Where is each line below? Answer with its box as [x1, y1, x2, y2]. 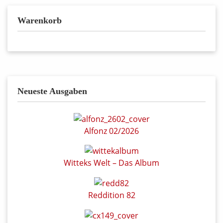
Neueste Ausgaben [17, 86, 87, 96]
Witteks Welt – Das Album [64, 157, 159, 169]
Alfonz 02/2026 [84, 125, 139, 136]
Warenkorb [17, 15, 62, 25]
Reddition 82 [88, 190, 135, 201]
